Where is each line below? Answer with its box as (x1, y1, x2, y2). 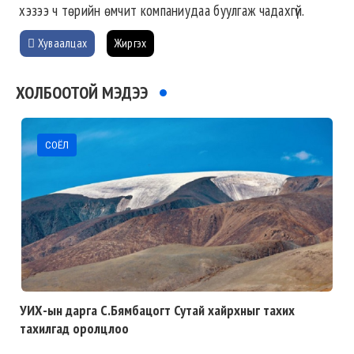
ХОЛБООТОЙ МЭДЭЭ (16, 81, 148, 104)
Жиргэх (114, 36, 147, 51)
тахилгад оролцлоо (20, 319, 129, 338)
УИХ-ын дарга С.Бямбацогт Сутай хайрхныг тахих (20, 301, 295, 320)
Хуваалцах (35, 36, 88, 51)
